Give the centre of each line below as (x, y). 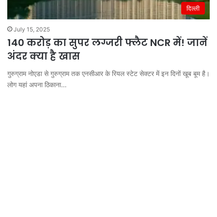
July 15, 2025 (32, 29)
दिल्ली (193, 8)
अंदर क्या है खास (44, 56)
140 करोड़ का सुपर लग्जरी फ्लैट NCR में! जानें (107, 42)
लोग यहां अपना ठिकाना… (37, 84)
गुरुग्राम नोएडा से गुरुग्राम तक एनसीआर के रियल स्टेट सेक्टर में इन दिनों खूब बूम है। (108, 73)
